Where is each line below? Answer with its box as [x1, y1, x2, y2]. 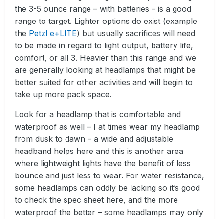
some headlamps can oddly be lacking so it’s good [15, 182, 200, 193]
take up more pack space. [15, 89, 111, 99]
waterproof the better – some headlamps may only [15, 207, 203, 217]
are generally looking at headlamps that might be [15, 65, 196, 75]
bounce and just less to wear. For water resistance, [15, 170, 204, 180]
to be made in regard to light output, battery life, [15, 40, 193, 50]
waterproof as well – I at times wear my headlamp [15, 121, 200, 131]
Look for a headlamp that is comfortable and [15, 109, 181, 119]
